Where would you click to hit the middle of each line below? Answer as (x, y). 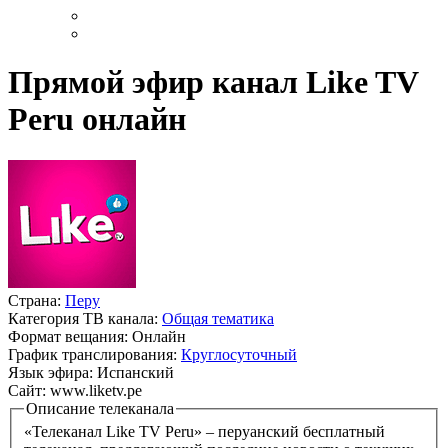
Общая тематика (218, 318)
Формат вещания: (70, 336)
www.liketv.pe (96, 390)
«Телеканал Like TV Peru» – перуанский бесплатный (204, 432)
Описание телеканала (100, 408)
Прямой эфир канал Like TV (213, 82)
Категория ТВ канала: (85, 318)
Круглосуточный (239, 354)
